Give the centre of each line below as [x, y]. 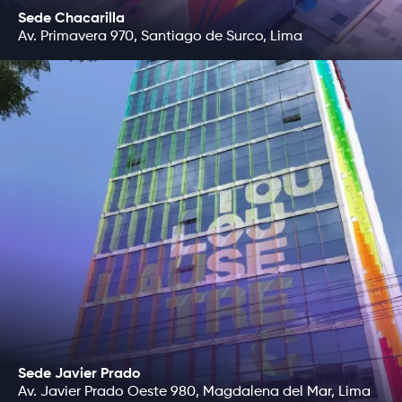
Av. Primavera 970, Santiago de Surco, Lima [160, 37]
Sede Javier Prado [79, 374]
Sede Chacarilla [71, 19]
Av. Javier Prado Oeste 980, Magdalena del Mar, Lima [194, 392]
